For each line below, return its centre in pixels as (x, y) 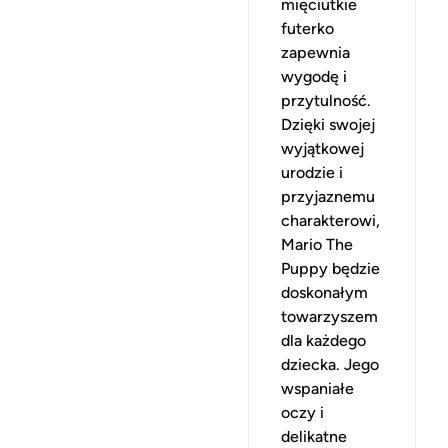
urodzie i (312, 172)
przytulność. (326, 100)
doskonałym (324, 292)
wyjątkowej (322, 148)
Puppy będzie (330, 268)
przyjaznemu (328, 196)
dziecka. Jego (330, 364)
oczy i (302, 412)
